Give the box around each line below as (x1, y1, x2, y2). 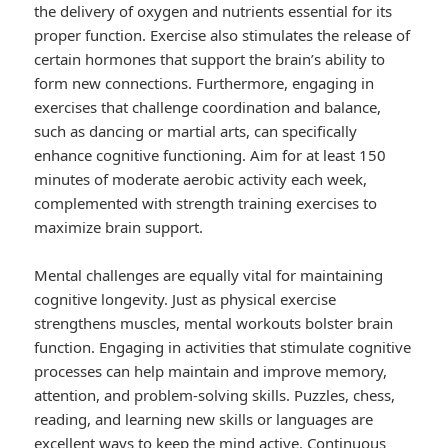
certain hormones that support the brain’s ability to (34, 49, 386, 70)
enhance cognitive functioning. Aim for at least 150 (34, 145, 387, 166)
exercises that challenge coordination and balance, (34, 97, 382, 118)
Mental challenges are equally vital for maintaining (34, 265, 384, 286)
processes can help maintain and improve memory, (34, 361, 388, 382)
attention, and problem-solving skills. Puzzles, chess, (34, 385, 396, 406)
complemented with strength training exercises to (34, 193, 378, 214)
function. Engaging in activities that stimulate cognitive (34, 337, 412, 358)
